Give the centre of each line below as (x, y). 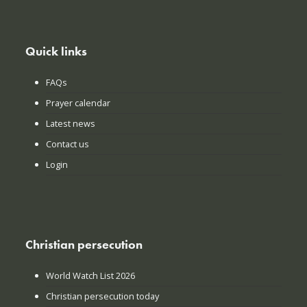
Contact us (68, 144)
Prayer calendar (78, 103)
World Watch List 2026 (91, 276)
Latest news (71, 124)
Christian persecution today (103, 296)
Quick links (57, 51)
